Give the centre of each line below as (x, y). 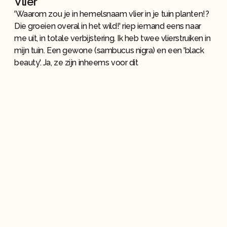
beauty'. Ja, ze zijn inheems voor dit (76, 63)
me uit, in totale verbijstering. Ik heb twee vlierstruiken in (112, 39)
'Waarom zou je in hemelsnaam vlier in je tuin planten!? (112, 14)
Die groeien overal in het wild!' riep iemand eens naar (108, 26)
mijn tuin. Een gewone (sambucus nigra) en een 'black (109, 51)
